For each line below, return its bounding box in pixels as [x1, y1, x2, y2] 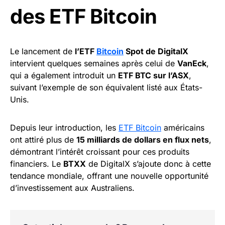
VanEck [177, 58, 206, 68]
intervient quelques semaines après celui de [10, 58, 177, 68]
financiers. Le [10, 158, 63, 169]
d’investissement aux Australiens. [10, 182, 135, 193]
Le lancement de [10, 46, 75, 56]
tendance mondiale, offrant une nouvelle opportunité [10, 170, 208, 181]
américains [161, 122, 204, 133]
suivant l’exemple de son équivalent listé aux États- [10, 82, 202, 92]
